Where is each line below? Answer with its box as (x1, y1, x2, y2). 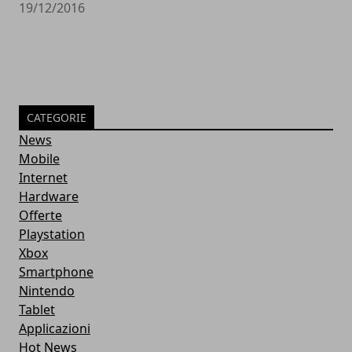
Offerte (19, 207, 62, 224)
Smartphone (19, 263, 93, 280)
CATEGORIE (27, 110, 86, 125)
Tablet (19, 301, 55, 318)
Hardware (19, 188, 79, 205)
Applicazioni (19, 320, 90, 337)
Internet (19, 169, 68, 186)
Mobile (19, 150, 60, 167)
